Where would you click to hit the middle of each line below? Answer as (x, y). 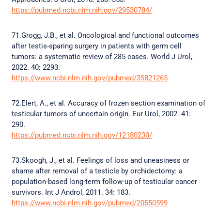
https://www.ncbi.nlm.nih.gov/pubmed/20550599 (90, 203)
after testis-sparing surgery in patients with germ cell (97, 46)
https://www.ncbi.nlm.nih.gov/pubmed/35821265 (90, 78)
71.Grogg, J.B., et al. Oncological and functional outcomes (105, 35)
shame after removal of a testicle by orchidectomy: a (97, 171)
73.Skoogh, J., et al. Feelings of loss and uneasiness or (101, 160)
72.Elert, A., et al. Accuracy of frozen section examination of (108, 103)
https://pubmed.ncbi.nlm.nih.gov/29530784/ (82, 10)
